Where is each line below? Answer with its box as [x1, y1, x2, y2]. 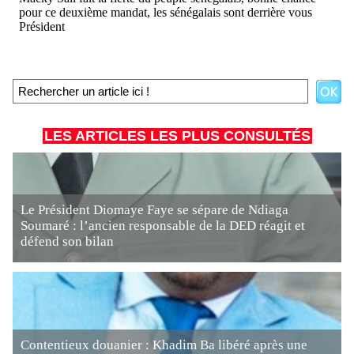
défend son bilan [21, 234, 114, 249]
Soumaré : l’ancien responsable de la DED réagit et [21, 218, 305, 233]
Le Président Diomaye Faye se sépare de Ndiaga [21, 202, 288, 217]
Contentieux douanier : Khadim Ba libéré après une [21, 337, 307, 352]
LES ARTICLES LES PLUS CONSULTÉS [43, 128, 311, 144]
